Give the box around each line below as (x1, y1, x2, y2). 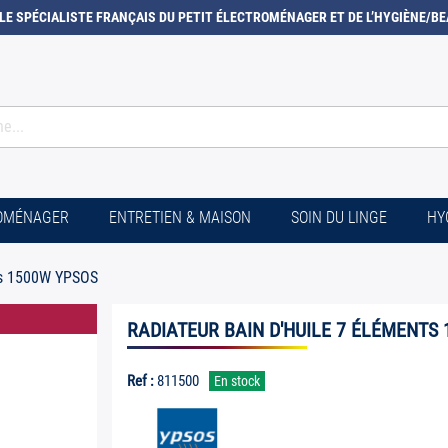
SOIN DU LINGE (291, 208, 387, 227)
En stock (214, 373, 260, 389)
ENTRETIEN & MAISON (109, 208, 251, 227)
